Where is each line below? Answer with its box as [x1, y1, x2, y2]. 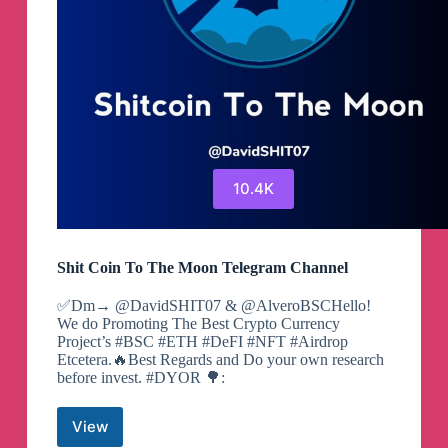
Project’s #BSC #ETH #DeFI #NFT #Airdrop [56, 332, 348, 350]
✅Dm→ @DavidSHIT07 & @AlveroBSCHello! [56, 296, 371, 314]
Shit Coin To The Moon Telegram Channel [56, 258, 348, 276]
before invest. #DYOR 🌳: [56, 368, 225, 386]
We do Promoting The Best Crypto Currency [56, 314, 340, 332]
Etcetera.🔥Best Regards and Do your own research [56, 350, 384, 368]
